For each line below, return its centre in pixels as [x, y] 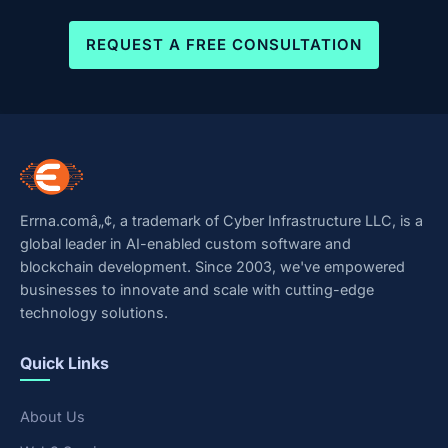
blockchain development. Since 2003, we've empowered [212, 267]
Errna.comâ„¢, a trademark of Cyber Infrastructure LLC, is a [221, 221]
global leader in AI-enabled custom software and [185, 244]
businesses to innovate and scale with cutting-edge [197, 290]
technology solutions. [94, 313]
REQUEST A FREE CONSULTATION [224, 44]
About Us [52, 417]
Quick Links [64, 363]
